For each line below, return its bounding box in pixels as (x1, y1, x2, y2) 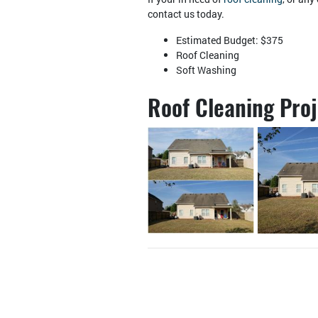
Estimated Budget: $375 (176, 33, 283, 48)
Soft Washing (176, 63, 236, 77)
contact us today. (148, 7, 224, 21)
